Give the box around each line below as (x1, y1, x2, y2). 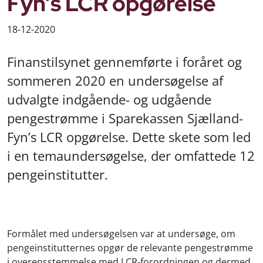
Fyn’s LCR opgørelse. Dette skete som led (7, 128, 251, 146)
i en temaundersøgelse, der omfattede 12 (7, 147, 255, 165)
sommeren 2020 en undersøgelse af (7, 72, 223, 90)
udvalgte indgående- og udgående (7, 90, 211, 109)
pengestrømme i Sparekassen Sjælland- (7, 109, 243, 127)
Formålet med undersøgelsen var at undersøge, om (7, 227, 235, 240)
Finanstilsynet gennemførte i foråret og (7, 53, 242, 71)
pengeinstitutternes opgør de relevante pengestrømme (7, 241, 253, 254)
